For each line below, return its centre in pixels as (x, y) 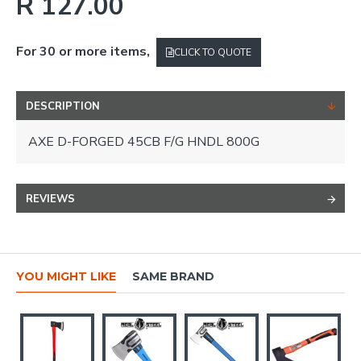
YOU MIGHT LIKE (66, 277)
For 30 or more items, (85, 51)
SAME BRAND (173, 277)
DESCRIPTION (63, 106)
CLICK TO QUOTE (213, 52)
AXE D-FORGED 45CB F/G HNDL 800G (144, 142)
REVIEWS (50, 199)
